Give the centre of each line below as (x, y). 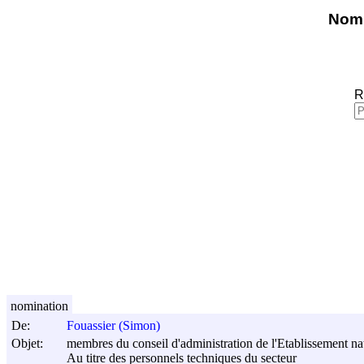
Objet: (27, 343)
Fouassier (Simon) (113, 326)
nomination (39, 305)
